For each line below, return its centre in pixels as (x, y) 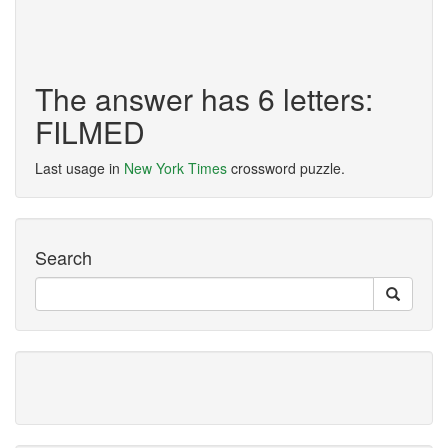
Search (63, 257)
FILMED (90, 131)
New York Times (175, 168)
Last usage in (79, 168)
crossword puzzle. (286, 168)
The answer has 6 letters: (204, 98)
